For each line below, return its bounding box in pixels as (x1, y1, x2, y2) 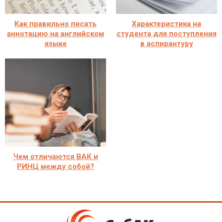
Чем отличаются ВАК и (13, 152, 98, 161)
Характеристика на (132, 19, 201, 28)
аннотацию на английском (7, 29, 104, 38)
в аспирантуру (140, 39, 193, 48)
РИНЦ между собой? (17, 162, 94, 171)
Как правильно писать (14, 19, 97, 28)
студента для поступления (116, 29, 217, 38)
